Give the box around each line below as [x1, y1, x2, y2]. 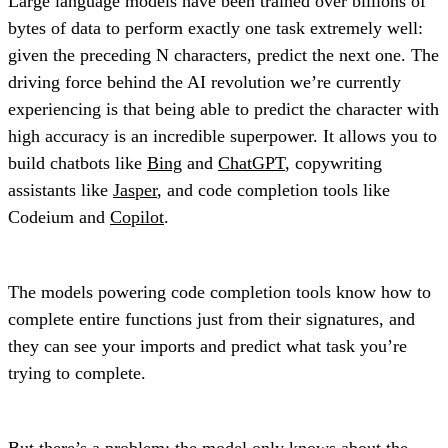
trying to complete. [8, 362, 146, 383]
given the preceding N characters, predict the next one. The [8, 44, 439, 65]
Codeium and [8, 206, 110, 227]
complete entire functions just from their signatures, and [8, 308, 415, 329]
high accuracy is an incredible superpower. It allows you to [8, 125, 437, 146]
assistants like [8, 179, 113, 200]
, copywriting [285, 152, 382, 173]
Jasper [113, 179, 157, 200]
